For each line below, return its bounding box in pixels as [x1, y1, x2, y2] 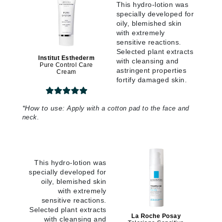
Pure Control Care [40, 61, 93, 69]
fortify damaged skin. [116, 76, 187, 84]
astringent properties [116, 66, 186, 75]
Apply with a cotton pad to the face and [67, 105, 189, 112]
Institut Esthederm [38, 55, 95, 62]
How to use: [25, 104, 65, 112]
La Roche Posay [131, 213, 181, 220]
